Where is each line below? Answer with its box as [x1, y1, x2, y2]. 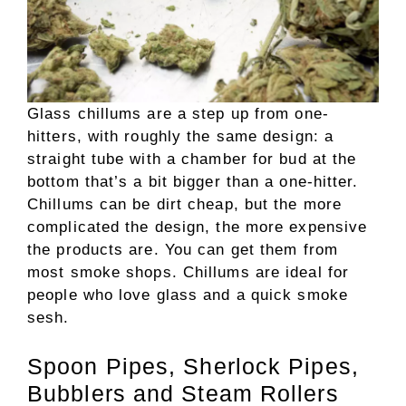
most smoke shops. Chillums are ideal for [27, 264, 350, 282]
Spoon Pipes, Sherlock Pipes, [27, 353, 359, 379]
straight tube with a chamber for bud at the [27, 150, 357, 169]
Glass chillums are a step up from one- [27, 105, 329, 123]
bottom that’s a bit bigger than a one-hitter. [27, 173, 359, 191]
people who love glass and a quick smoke [27, 286, 348, 304]
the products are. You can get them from [27, 241, 338, 259]
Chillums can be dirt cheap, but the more [27, 196, 343, 214]
